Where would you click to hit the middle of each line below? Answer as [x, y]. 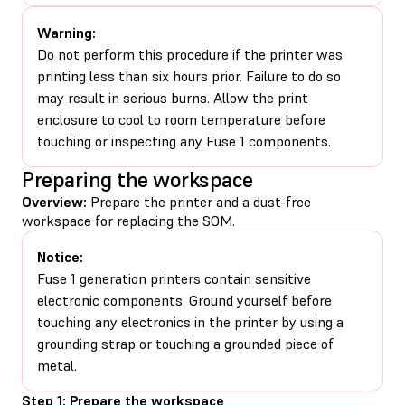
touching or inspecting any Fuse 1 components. [184, 141]
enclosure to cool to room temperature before [181, 119]
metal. [57, 365]
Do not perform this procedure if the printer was [190, 54]
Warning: [66, 32]
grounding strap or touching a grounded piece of [185, 343]
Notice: [60, 256]
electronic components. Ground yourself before [184, 300]
